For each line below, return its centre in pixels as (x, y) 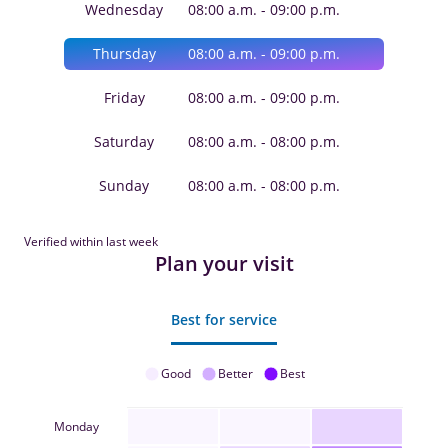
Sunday (124, 185)
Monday (77, 426)
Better (235, 373)
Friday (124, 97)
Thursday (124, 53)
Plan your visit (224, 263)
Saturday (124, 141)
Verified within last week (91, 241)
